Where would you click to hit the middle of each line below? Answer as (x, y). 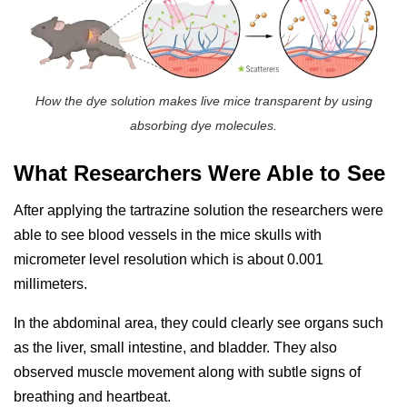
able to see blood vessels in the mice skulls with (168, 234)
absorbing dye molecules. (203, 126)
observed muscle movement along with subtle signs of (187, 372)
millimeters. (50, 283)
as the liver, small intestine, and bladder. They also (175, 347)
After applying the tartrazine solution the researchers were (199, 210)
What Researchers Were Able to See (199, 174)
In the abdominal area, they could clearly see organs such (199, 323)
